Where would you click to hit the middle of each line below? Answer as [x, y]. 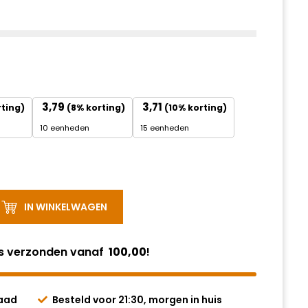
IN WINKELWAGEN [66, 207]
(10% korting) [196, 108]
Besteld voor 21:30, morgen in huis [137, 300]
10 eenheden [65, 128]
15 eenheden [165, 128]
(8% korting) [96, 108]
